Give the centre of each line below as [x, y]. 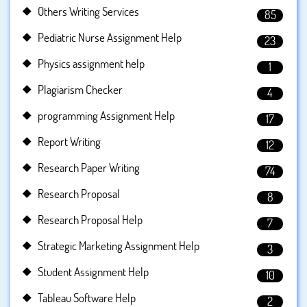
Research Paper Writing [89, 168]
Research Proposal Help [90, 220]
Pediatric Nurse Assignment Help [110, 38]
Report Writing [69, 142]
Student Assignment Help [93, 272]
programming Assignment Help [106, 116]
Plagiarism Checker [80, 90]
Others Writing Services [88, 12]
